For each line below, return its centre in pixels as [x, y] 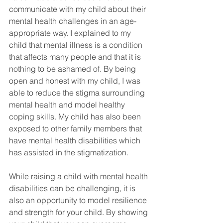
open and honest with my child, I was [76, 81]
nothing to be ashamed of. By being [73, 69]
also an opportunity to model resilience [79, 200]
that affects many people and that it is [76, 57]
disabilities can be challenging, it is [73, 188]
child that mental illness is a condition [77, 45]
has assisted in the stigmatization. [70, 153]
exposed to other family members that [76, 129]
